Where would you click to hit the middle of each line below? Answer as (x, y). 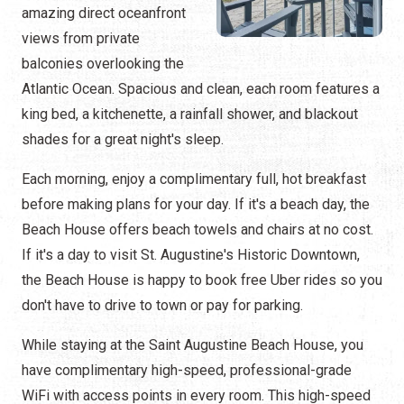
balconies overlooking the (103, 64)
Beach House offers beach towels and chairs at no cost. (197, 230)
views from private (81, 39)
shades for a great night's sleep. (123, 140)
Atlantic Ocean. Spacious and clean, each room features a (201, 89)
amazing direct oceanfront (104, 14)
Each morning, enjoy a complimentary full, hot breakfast (194, 179)
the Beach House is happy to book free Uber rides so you (202, 280)
